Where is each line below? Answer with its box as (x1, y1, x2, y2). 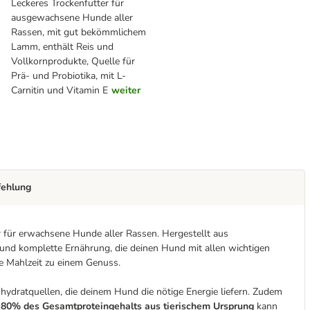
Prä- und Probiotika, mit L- (11, 69, 127, 82)
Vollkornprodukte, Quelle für (11, 55, 136, 68)
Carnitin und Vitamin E (11, 84, 109, 97)
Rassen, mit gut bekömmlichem (11, 26, 147, 39)
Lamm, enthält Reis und (11, 40, 114, 53)
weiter (111, 84, 141, 97)
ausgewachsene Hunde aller (11, 11, 134, 24)
